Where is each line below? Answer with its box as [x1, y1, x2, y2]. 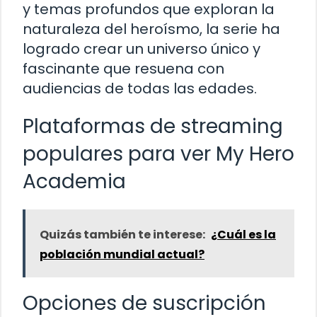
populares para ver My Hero [23, 139, 294, 168]
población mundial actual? [40, 246, 204, 263]
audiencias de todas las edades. [23, 78, 257, 98]
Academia [23, 167, 126, 195]
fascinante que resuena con [23, 58, 224, 79]
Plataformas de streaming [23, 112, 283, 140]
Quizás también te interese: [40, 226, 205, 243]
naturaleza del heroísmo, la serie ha [23, 18, 280, 39]
